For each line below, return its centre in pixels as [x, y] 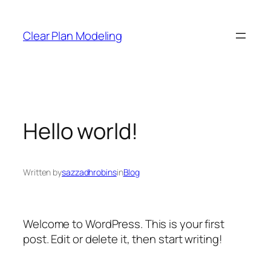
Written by [42, 172]
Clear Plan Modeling [73, 35]
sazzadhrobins [89, 172]
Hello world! [80, 131]
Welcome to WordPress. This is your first [124, 224]
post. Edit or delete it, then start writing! [123, 239]
